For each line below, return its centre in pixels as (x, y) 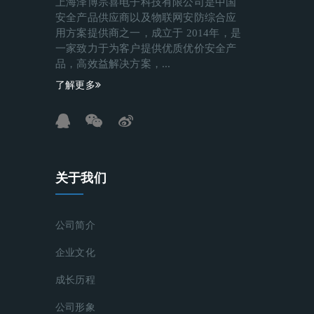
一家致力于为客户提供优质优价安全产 (146, 48)
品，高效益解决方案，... (113, 63)
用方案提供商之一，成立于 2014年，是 (148, 33)
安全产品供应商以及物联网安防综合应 (146, 17)
